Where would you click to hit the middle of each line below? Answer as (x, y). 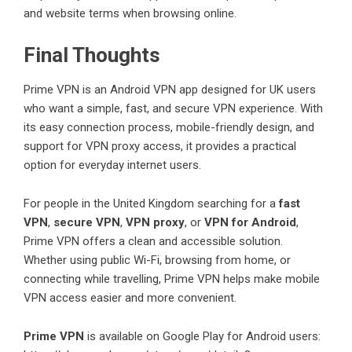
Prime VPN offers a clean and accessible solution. (153, 241)
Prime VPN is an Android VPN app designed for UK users (170, 89)
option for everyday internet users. (112, 165)
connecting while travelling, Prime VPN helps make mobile (172, 279)
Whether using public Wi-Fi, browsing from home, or (157, 260)
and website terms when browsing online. (130, 13)
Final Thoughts (92, 55)
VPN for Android (250, 222)
